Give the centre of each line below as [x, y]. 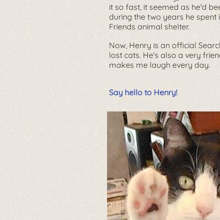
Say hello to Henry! [143, 92]
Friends [122, 27]
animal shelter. [163, 27]
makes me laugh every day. [160, 65]
